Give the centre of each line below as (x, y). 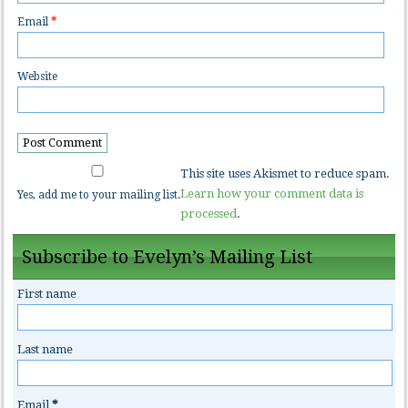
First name (47, 293)
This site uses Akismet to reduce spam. (286, 173)
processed (209, 213)
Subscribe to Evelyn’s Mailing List (168, 256)
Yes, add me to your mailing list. (99, 194)
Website (38, 77)
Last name (46, 349)
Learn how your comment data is (272, 193)
